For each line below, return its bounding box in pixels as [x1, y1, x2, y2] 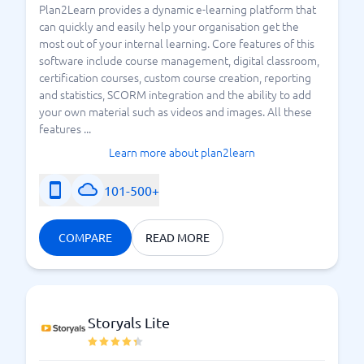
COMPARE [58, 230, 112, 245]
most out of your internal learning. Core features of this [39, 35, 314, 51]
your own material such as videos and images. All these [39, 103, 312, 119]
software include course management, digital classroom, [39, 52, 319, 68]
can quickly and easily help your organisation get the [39, 18, 299, 34]
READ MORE [145, 230, 210, 245]
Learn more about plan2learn [109, 144, 255, 160]
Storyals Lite [88, 314, 170, 331]
